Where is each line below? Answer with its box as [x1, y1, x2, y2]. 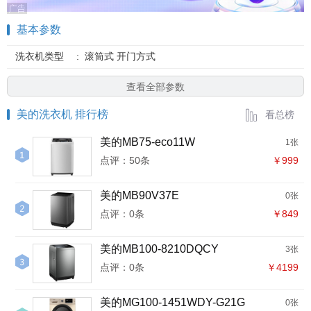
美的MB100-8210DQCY [100, 243, 219, 255]
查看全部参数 [126, 81, 185, 92]
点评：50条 [100, 155, 150, 166]
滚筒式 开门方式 [85, 51, 155, 62]
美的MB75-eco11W [100, 136, 195, 148]
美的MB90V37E [100, 190, 179, 201]
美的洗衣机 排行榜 [17, 108, 108, 120]
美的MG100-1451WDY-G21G [100, 296, 245, 308]
